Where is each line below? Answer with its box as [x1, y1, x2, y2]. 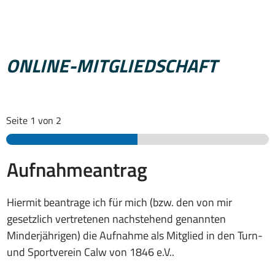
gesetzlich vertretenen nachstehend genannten [7, 210, 226, 227]
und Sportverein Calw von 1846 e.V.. [7, 243, 174, 260]
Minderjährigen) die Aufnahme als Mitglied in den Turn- [7, 227, 263, 244]
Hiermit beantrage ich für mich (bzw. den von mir [7, 193, 232, 211]
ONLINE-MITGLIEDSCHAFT [6, 51, 217, 80]
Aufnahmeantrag [7, 154, 147, 184]
